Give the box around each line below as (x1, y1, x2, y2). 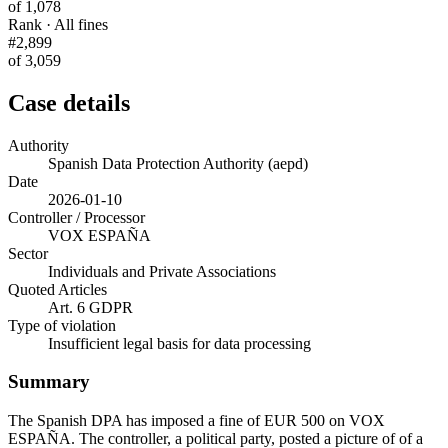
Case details (8, 89, 130, 116)
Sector (8, 244, 48, 262)
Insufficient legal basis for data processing (48, 334, 311, 352)
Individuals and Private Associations (48, 262, 276, 280)
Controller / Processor (8, 208, 145, 226)
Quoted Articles (8, 280, 107, 298)
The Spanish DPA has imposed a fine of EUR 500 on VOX (8, 412, 385, 430)
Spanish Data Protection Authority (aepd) (48, 154, 308, 172)
